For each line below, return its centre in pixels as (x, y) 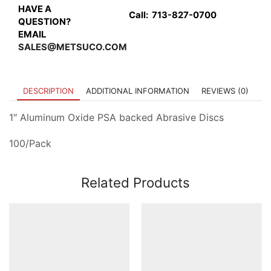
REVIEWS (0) (225, 90)
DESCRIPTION (48, 90)
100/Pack (30, 144)
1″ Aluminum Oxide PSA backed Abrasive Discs (116, 117)
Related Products (135, 182)
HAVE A (35, 9)
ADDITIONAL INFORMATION (137, 90)
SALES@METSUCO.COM (73, 47)
